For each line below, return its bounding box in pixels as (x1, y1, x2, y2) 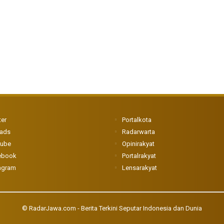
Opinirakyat (122, 140, 154, 147)
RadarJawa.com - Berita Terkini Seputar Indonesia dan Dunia (29, 204, 202, 212)
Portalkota (122, 116, 151, 123)
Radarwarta (122, 128, 155, 135)
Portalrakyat (122, 152, 156, 159)
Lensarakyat (122, 164, 157, 171)
